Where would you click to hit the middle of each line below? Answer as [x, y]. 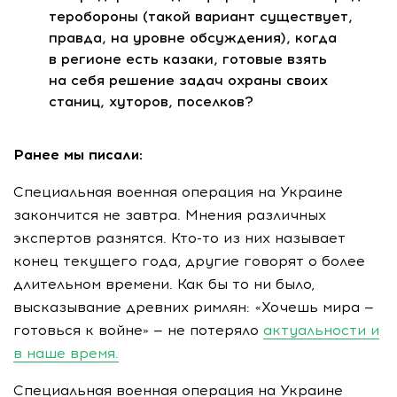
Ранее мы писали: [78, 154]
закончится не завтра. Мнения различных [170, 214]
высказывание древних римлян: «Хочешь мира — [194, 307]
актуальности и [321, 330]
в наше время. [66, 353]
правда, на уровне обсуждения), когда [193, 37]
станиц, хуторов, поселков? [151, 101]
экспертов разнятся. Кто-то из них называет [179, 237]
